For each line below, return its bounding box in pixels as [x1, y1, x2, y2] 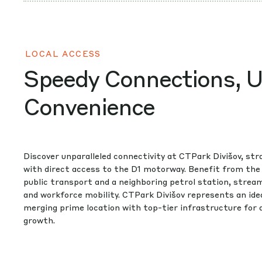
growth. [23, 215, 55, 225]
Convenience [23, 91, 154, 120]
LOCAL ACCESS [25, 48, 101, 58]
